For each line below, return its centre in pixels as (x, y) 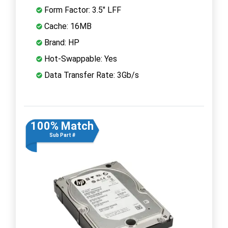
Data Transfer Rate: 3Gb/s (91, 75)
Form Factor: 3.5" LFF (82, 10)
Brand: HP (61, 42)
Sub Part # (62, 135)
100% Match (62, 126)
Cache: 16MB (67, 26)
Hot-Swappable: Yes (80, 59)
